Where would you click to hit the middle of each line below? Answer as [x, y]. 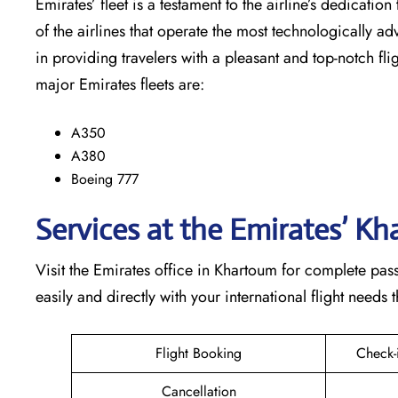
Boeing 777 [105, 179]
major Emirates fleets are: [120, 84]
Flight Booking [199, 353]
